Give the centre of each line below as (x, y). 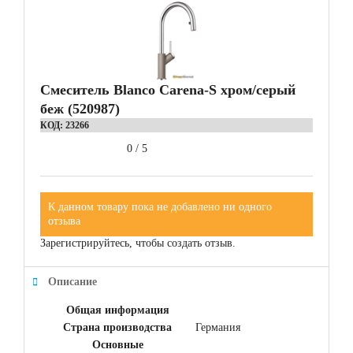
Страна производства (117, 328)
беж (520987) (80, 109)
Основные (117, 345)
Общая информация (117, 310)
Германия (218, 328)
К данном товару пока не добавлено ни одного (160, 207)
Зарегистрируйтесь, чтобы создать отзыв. (138, 243)
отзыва (64, 221)
